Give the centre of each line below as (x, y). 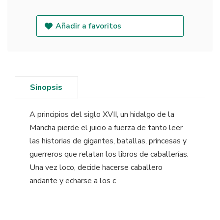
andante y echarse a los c (73, 180)
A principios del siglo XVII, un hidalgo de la (102, 114)
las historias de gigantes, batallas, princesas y (108, 141)
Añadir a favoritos (89, 26)
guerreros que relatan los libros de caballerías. (109, 154)
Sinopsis (46, 87)
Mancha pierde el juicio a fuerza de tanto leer (106, 127)
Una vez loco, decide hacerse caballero (96, 167)
